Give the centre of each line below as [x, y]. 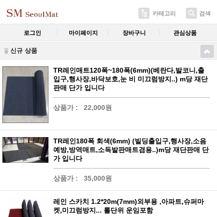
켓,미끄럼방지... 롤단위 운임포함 [103, 210]
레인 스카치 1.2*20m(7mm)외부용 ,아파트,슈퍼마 [129, 201]
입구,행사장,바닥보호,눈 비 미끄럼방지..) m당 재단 [131, 79]
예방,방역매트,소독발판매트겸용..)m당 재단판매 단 [131, 149]
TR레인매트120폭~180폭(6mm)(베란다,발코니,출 [129, 70]
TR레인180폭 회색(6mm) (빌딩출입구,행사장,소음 [130, 141]
